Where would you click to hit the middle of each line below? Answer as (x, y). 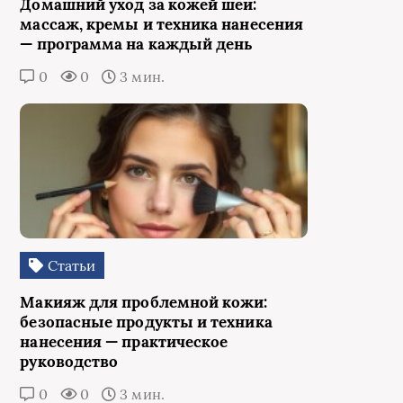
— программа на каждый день (137, 45)
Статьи (70, 266)
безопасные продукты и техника (146, 322)
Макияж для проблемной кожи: (144, 303)
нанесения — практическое (124, 342)
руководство (69, 362)
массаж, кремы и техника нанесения (162, 25)
